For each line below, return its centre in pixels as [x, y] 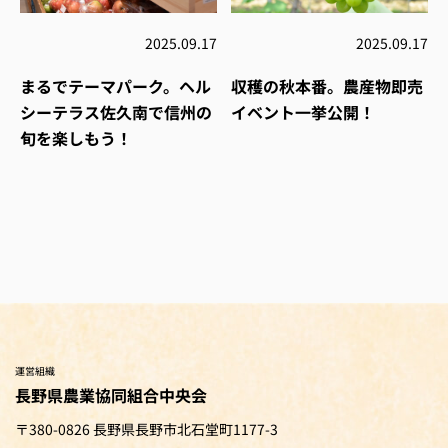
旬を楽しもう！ [76, 137]
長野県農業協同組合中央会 [111, 394]
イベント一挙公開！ [303, 111]
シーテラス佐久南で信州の [116, 111]
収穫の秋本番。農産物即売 [327, 85]
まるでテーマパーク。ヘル [115, 85]
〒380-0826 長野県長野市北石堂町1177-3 [146, 428]
